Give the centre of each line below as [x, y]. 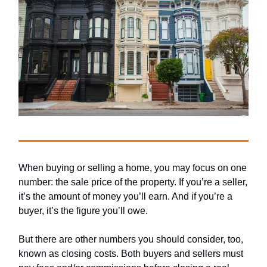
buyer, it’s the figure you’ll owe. [84, 210]
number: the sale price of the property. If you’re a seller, [133, 182]
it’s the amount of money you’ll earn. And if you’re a [125, 196]
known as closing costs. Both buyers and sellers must [131, 253]
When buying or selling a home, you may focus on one [133, 167]
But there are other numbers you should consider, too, [131, 239]
